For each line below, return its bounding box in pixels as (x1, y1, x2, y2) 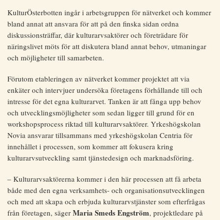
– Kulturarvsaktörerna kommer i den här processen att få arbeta (7, 174, 201, 184)
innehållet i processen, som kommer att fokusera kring (7, 141, 173, 152)
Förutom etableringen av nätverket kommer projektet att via (7, 74, 190, 84)
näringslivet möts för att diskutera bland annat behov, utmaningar (7, 41, 206, 52)
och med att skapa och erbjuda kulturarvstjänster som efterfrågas (7, 196, 205, 207)
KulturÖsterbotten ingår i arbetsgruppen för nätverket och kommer (7, 7, 211, 18)
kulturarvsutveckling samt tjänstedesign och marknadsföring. (7, 153, 194, 163)
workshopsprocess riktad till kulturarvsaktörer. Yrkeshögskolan (7, 119, 201, 129)
